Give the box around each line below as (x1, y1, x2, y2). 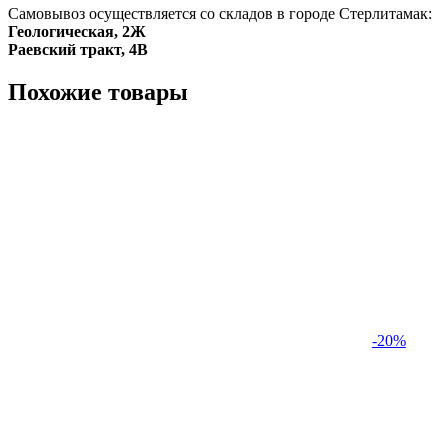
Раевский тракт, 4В (8, 41, 148, 59)
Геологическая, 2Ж (8, 23, 146, 41)
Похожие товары (8, 79, 188, 106)
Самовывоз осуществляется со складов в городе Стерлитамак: (8, 5, 432, 23)
